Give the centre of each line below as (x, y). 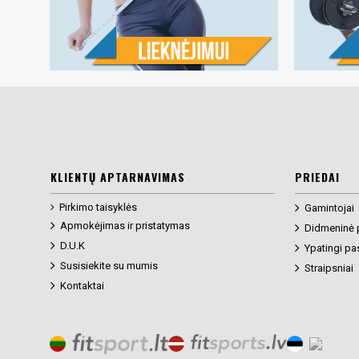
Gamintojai (329, 208)
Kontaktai (82, 286)
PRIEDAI (317, 177)
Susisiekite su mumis (109, 266)
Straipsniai (329, 268)
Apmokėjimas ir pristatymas (125, 226)
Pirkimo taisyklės (98, 208)
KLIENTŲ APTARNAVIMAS (118, 177)
